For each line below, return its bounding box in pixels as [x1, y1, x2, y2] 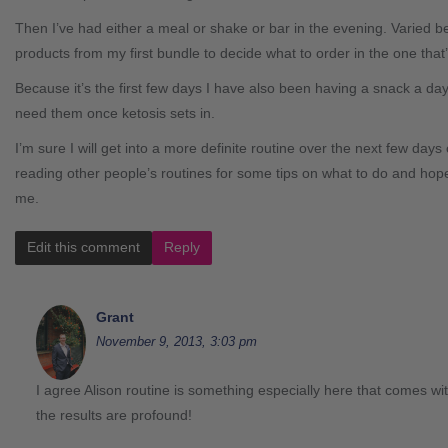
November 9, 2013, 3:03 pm [96, 333, 257, 349]
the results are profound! [36, 406, 192, 423]
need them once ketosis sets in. [15, 104, 215, 121]
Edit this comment [27, 238, 140, 255]
